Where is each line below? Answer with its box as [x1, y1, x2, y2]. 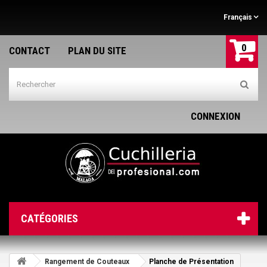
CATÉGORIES [21, 212, 78, 225]
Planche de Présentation [149, 257, 234, 266]
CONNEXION [191, 110, 240, 122]
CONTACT [9, 45, 50, 57]
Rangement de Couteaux [45, 257, 129, 266]
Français [223, 13, 252, 21]
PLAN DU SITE [68, 45, 126, 57]
